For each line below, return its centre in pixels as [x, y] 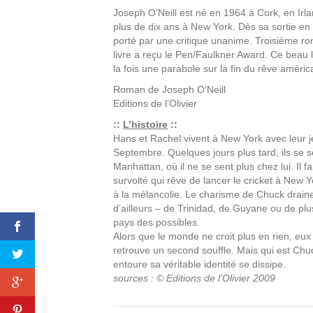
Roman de [138, 89]
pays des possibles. [156, 222]
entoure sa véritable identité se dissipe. [199, 264]
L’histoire [145, 124]
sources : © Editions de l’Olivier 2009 [194, 278]
